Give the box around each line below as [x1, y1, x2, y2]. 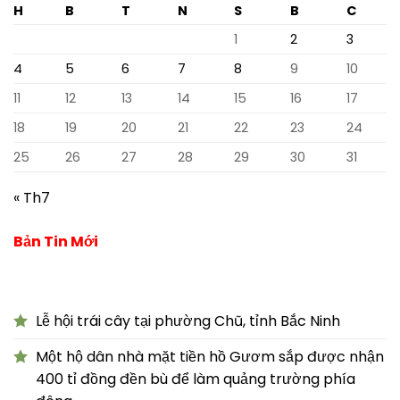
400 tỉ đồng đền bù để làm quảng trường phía [36, 368, 355, 389]
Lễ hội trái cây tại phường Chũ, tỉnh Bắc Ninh [36, 310, 340, 331]
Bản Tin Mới [13, 230, 98, 252]
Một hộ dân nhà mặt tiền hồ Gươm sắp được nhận [36, 346, 384, 367]
